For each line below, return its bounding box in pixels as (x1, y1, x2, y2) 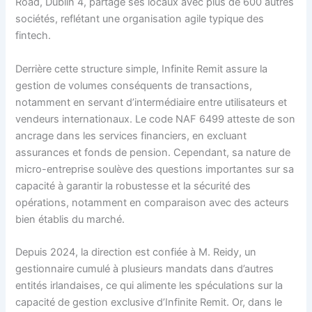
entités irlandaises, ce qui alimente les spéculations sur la (15, 279, 283, 292)
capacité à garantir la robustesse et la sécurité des (15, 179, 251, 192)
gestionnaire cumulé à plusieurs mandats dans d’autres (15, 263, 274, 276)
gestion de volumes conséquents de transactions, (15, 79, 253, 92)
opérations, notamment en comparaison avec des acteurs (15, 196, 290, 209)
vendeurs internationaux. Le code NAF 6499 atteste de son (15, 112, 296, 125)
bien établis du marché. (15, 212, 125, 226)
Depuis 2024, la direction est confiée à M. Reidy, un (15, 246, 257, 259)
